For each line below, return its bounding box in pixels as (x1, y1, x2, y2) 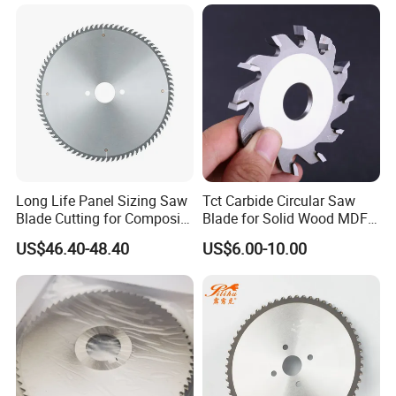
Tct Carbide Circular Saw (202, 191, 355, 211)
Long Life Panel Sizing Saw (16, 191, 188, 211)
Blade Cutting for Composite (16, 209, 193, 229)
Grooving (202, 226, 259, 247)
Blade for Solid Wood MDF (202, 209, 368, 229)
